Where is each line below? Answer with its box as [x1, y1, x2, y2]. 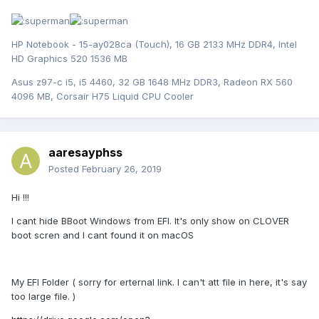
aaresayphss [48, 145, 122, 159]
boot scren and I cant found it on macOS [11, 229, 194, 241]
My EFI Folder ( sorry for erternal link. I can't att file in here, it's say [11, 276, 307, 288]
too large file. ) [11, 290, 75, 302]
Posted [48, 162, 82, 174]
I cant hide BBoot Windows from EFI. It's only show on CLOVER [11, 214, 289, 226]
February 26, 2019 [82, 162, 162, 174]
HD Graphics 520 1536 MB [11, 52, 127, 64]
